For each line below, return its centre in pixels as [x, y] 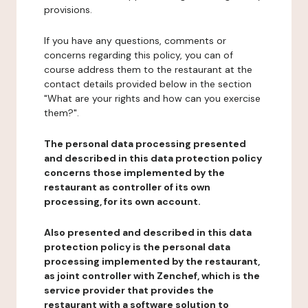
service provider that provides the [129, 290]
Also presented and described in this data [148, 232]
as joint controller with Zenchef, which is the [152, 276]
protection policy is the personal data [137, 247]
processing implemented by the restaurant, [152, 261]
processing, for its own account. [122, 201]
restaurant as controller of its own [127, 187]
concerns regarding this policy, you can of [139, 55]
